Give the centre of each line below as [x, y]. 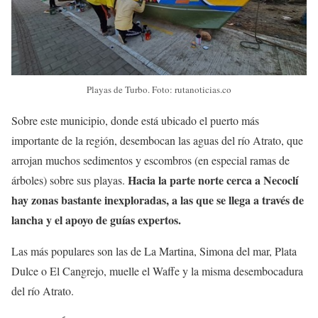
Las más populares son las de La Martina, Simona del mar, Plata [154, 251]
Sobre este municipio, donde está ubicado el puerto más [135, 121]
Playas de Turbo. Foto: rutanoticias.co [159, 90]
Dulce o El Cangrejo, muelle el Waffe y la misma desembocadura [157, 271]
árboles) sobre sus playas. [70, 180]
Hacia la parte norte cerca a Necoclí [213, 180]
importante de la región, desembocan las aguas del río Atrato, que [157, 141]
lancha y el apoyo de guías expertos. [96, 220]
